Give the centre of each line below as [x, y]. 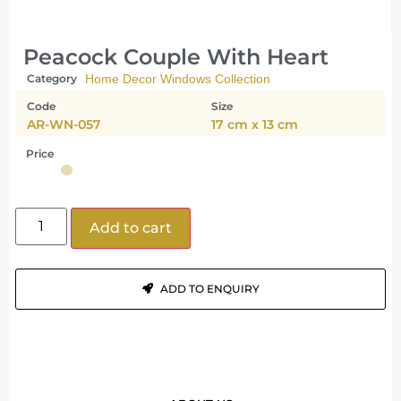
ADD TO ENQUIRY [209, 288]
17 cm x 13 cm [255, 125]
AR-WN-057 [64, 125]
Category [52, 79]
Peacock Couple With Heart [176, 57]
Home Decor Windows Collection [178, 79]
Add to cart [131, 227]
